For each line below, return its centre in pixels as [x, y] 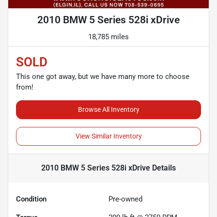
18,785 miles [108, 37]
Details [163, 168]
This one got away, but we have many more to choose [103, 77]
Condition [31, 199]
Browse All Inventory [108, 110]
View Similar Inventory [108, 136]
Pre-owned [125, 199]
